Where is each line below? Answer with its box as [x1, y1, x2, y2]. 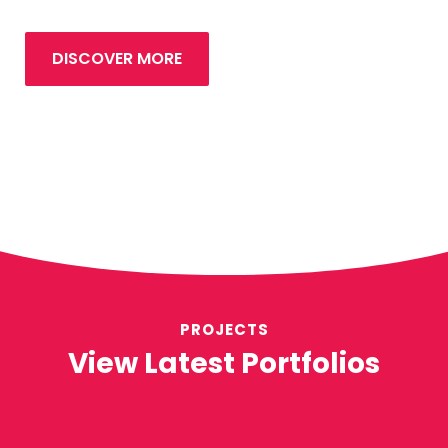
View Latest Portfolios [68, 343, 380, 383]
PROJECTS [179, 318, 269, 340]
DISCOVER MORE [52, 46, 182, 70]
